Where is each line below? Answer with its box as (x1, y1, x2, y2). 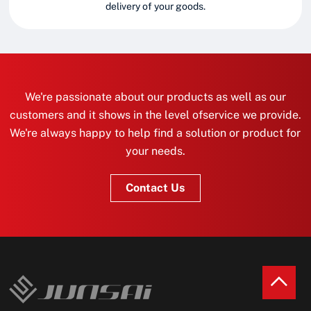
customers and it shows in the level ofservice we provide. (9, 108, 301, 122)
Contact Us (126, 181, 185, 195)
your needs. (125, 144, 185, 158)
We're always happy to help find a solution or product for (10, 126, 301, 140)
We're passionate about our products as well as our (24, 90, 286, 104)
